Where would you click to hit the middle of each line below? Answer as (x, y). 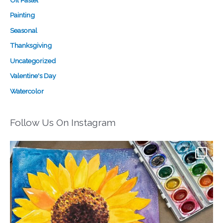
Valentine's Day (33, 76)
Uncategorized (33, 60)
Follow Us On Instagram (63, 122)
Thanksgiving (31, 46)
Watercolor (27, 91)
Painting (22, 15)
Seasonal (24, 30)
